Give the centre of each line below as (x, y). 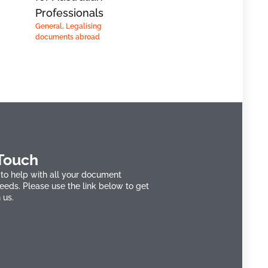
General (48, 27)
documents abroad (67, 37)
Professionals (69, 13)
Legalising (83, 27)
